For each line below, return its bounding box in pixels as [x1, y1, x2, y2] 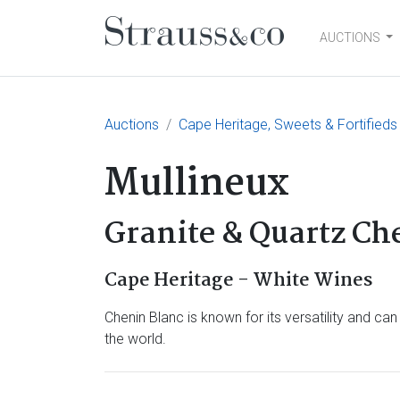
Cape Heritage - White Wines [104, 265, 372, 296]
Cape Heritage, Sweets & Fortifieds [179, 116, 397, 133]
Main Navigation [104, 31, 352, 79]
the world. [104, 330, 166, 347]
